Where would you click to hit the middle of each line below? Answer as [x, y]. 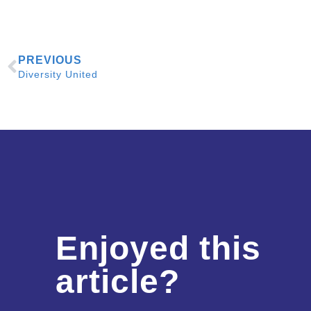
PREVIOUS [50, 60]
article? [118, 281]
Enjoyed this [158, 248]
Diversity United [58, 74]
